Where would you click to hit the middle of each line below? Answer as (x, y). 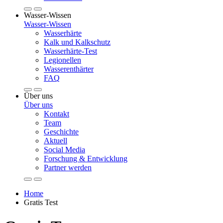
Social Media (64, 150)
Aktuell (56, 141)
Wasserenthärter (69, 69)
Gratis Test (41, 202)
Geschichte (61, 132)
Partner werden (68, 167)
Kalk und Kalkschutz (77, 42)
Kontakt (56, 114)
